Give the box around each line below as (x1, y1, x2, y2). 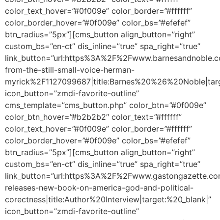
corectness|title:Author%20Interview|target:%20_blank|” (5, 194, 211, 205)
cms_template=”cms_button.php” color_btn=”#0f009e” (5, 100, 206, 110)
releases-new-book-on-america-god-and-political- (5, 183, 193, 193)
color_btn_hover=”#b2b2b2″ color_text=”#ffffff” (5, 112, 182, 122)
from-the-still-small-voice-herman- (5, 65, 135, 75)
